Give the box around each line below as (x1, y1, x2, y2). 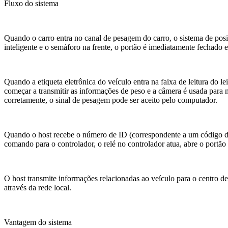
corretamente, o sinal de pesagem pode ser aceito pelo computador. (4, 95, 217, 104)
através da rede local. (4, 183, 71, 192)
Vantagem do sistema (4, 217, 72, 226)
